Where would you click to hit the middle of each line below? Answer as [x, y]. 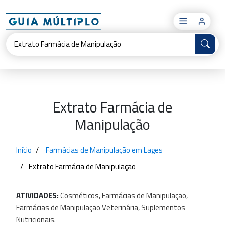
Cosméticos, [80, 196]
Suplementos [163, 208]
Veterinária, [121, 208]
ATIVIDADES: [38, 196]
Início [24, 150]
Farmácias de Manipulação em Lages [104, 150]
